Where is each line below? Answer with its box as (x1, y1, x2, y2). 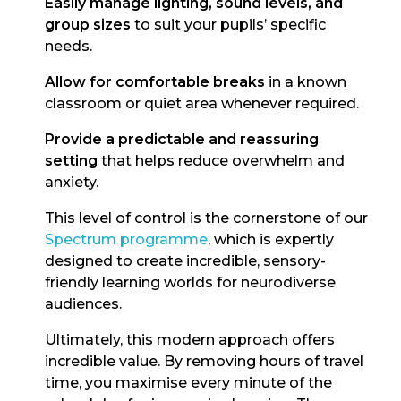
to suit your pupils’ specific (131, 16, 326, 34)
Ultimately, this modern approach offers (45, 331, 335, 349)
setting (45, 152, 98, 170)
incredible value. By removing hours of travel (45, 353, 363, 371)
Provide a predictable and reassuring (45, 131, 319, 149)
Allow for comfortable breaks (45, 73, 265, 91)
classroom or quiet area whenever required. (45, 95, 359, 113)
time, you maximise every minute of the (45, 374, 332, 392)
